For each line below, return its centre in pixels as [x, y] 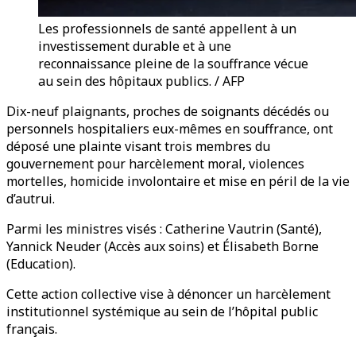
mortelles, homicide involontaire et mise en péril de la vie [178, 181]
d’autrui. [31, 199]
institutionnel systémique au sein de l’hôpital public [162, 311]
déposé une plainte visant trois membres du [138, 146]
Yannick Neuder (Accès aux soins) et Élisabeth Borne [163, 246]
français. [32, 329]
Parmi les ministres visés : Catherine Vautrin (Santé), [164, 229]
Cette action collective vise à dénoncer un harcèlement [168, 294]
